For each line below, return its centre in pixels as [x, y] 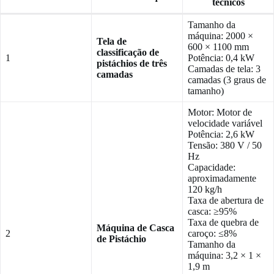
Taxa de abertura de [226, 201]
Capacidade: [212, 168]
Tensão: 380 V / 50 [225, 146]
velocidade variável [225, 124]
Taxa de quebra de [223, 223]
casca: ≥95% [212, 212]
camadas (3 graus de [227, 80]
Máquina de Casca [135, 228]
